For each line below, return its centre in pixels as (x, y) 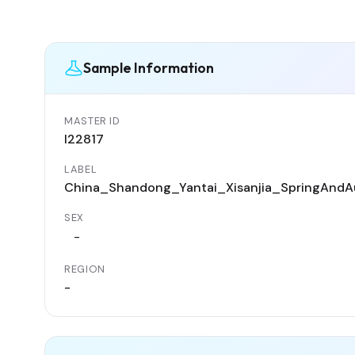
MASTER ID (92, 120)
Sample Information (149, 68)
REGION (85, 269)
